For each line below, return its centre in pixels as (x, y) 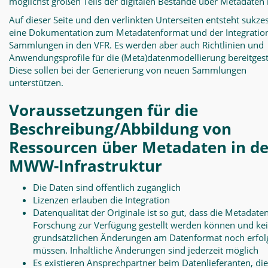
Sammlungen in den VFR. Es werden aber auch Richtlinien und (136, 45)
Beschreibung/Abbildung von (120, 129)
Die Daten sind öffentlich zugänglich (107, 187)
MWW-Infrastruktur (86, 166)
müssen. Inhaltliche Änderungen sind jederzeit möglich (146, 250)
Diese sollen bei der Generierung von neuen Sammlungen (128, 70)
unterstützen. (36, 83)
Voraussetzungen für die (103, 110)
